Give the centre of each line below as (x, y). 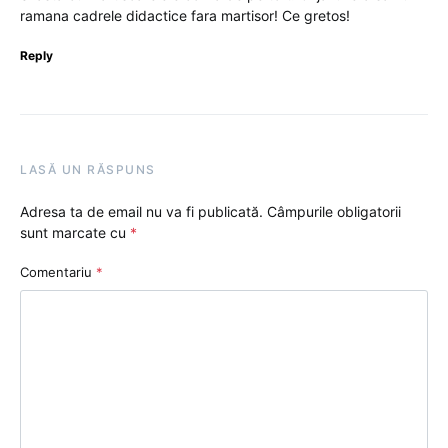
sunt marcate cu (75, 233)
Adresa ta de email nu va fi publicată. (141, 212)
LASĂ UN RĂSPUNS (88, 170)
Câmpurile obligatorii (334, 212)
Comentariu (58, 272)
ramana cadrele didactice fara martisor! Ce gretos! (185, 16)
